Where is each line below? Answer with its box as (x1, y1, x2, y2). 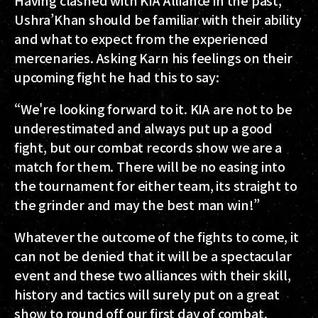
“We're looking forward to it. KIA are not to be (14, 99, 292, 118)
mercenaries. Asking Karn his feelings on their (14, 48, 292, 67)
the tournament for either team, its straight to (14, 175, 297, 194)
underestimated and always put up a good (14, 118, 273, 137)
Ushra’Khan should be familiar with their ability (14, 9, 302, 28)
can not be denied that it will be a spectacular (14, 246, 292, 265)
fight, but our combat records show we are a (14, 137, 283, 156)
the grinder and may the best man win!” (14, 194, 261, 214)
